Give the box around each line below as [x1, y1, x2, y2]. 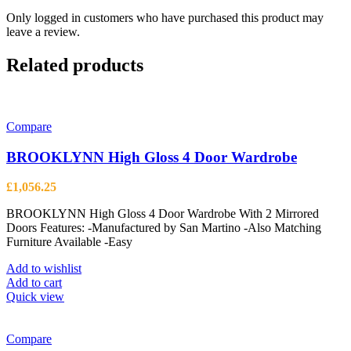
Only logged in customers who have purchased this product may [6, 11, 324, 25]
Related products [6, 55, 143, 76]
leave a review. [6, 25, 80, 39]
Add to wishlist [6, 262, 81, 276]
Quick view [6, 290, 64, 304]
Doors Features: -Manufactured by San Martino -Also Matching [6, 221, 321, 235]
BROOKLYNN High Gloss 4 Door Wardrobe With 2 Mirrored [6, 207, 319, 221]
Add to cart [6, 276, 62, 290]
